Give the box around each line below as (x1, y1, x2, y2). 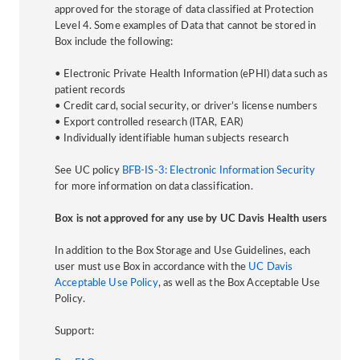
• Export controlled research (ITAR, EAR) (55, 117, 243, 128)
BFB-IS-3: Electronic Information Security (121, 165, 316, 176)
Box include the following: (55, 36, 174, 47)
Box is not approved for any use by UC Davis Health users (55, 213, 328, 224)
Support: (55, 325, 95, 337)
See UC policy (55, 165, 122, 176)
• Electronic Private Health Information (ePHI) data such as (55, 68, 328, 80)
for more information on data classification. (55, 181, 253, 192)
